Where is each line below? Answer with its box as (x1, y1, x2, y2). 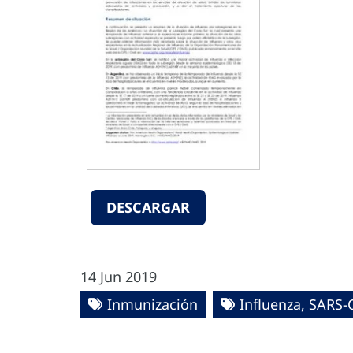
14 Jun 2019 (80, 267, 157, 286)
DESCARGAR (106, 198, 190, 217)
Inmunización (107, 295, 198, 314)
